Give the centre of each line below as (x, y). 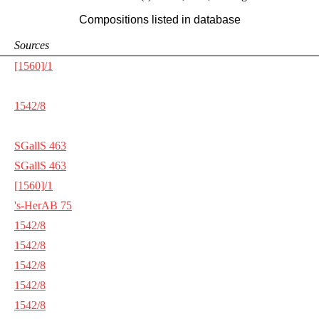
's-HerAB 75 (43, 205)
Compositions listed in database (159, 19)
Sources (32, 45)
